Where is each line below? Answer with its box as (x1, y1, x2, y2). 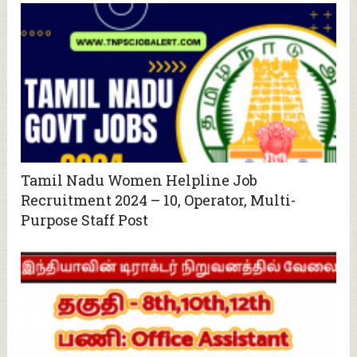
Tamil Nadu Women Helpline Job (21, 171, 258, 190)
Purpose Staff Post (21, 210, 149, 230)
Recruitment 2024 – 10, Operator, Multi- (21, 190, 296, 210)
